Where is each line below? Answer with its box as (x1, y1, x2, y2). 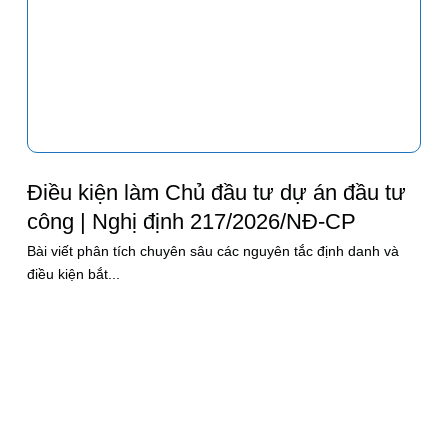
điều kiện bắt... (27, 266, 121, 283)
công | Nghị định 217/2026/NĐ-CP (27, 208, 357, 234)
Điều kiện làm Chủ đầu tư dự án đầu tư (27, 179, 407, 205)
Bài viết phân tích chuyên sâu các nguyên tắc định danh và (27, 243, 400, 260)
